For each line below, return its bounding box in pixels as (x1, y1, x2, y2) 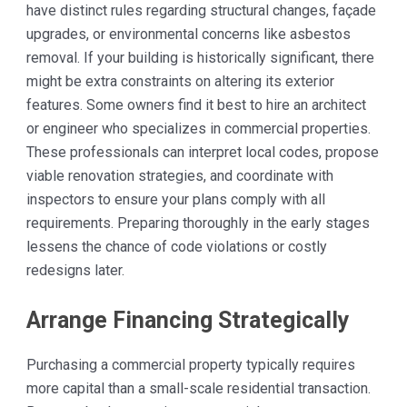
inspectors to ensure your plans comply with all (25, 191, 325, 209)
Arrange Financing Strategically (25, 306, 350, 333)
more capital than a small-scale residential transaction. (25, 379, 371, 397)
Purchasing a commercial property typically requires (25, 355, 355, 373)
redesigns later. (25, 262, 124, 280)
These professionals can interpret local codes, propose (25, 144, 379, 162)
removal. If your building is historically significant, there (25, 49, 374, 67)
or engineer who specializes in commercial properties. (25, 120, 371, 138)
